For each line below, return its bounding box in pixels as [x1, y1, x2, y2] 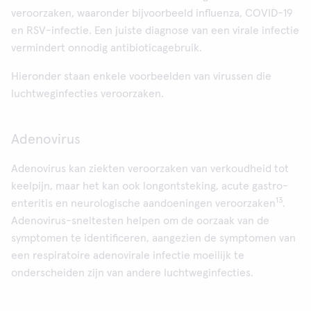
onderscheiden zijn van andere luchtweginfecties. [11, 267, 253, 278]
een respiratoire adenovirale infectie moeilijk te [11, 250, 244, 261]
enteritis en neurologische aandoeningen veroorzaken [11, 198, 276, 209]
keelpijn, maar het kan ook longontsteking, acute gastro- [11, 180, 288, 192]
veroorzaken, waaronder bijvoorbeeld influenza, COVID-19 [11, 8, 293, 19]
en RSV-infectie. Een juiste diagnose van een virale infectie [11, 25, 299, 36]
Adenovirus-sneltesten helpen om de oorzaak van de [11, 215, 269, 226]
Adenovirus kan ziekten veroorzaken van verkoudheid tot [11, 163, 289, 174]
